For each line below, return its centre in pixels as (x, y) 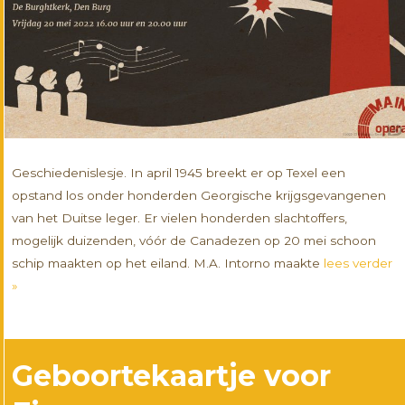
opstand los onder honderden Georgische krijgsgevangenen (199, 196)
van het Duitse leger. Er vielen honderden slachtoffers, (180, 218)
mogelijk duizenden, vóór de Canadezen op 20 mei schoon (194, 241)
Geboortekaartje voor (172, 376)
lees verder (358, 264)
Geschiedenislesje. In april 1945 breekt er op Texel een (179, 173)
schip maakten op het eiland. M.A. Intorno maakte (168, 264)
